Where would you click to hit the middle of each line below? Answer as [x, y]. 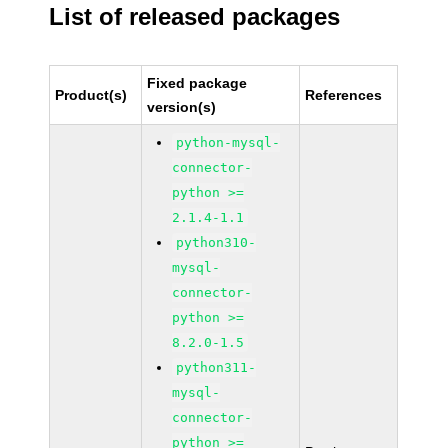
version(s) [182, 107]
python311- [216, 367]
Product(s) [91, 95]
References [344, 95]
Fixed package [197, 83]
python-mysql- [228, 142]
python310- [216, 242]
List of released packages [195, 16]
